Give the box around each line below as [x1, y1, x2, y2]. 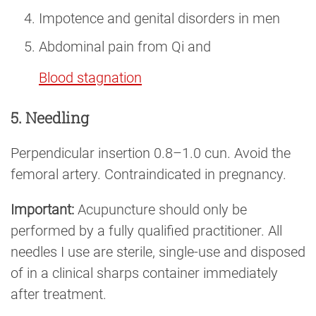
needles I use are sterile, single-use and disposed [11, 243, 305, 260]
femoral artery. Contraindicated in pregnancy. [11, 165, 286, 183]
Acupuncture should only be [74, 200, 247, 218]
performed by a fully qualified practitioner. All [11, 221, 282, 239]
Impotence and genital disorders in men [39, 10, 280, 28]
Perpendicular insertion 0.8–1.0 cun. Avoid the [11, 144, 291, 162]
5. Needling [11, 107, 89, 128]
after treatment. [11, 285, 107, 303]
